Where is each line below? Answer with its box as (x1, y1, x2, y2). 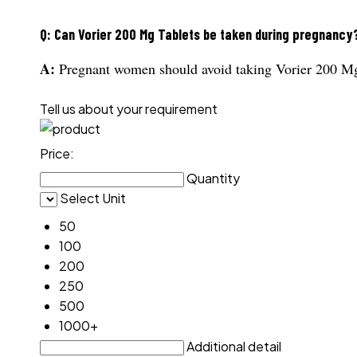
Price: (40, 144, 74, 162)
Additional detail (186, 337, 281, 355)
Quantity (186, 170, 240, 187)
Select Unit (60, 190, 126, 207)
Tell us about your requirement (40, 100, 218, 118)
